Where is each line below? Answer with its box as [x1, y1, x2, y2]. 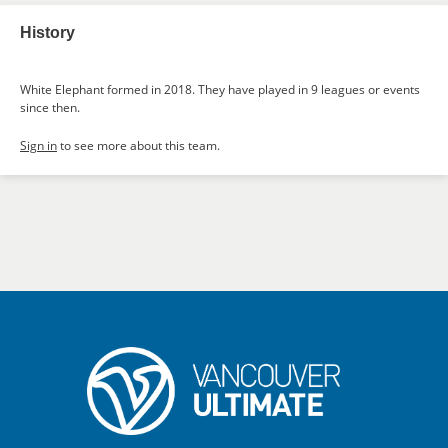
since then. [20, 99, 80, 116]
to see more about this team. [57, 137, 220, 154]
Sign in [20, 137, 57, 154]
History [20, 24, 75, 41]
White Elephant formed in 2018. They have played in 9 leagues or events [20, 81, 420, 98]
